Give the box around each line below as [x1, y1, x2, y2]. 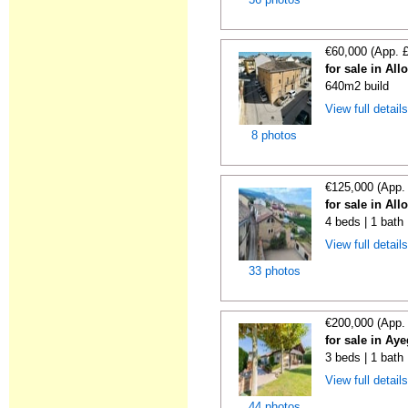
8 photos [251, 128, 298, 142]
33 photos [249, 264, 301, 278]
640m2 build [325, 79, 390, 93]
